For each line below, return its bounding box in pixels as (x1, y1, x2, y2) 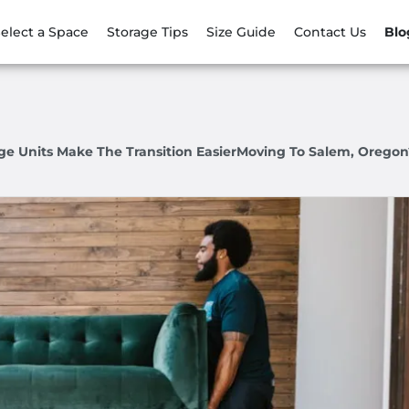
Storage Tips (107, 23, 188, 40)
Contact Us (294, 23, 366, 40)
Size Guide (206, 23, 276, 40)
